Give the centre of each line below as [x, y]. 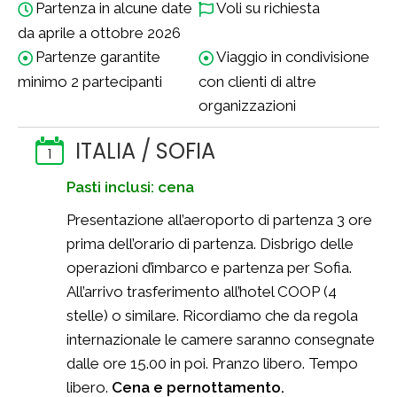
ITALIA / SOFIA [145, 151]
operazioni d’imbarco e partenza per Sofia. [209, 268]
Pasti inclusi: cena [134, 187]
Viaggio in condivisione [292, 56]
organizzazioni [247, 105]
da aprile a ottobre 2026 [99, 32]
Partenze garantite [98, 56]
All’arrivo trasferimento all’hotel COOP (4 [202, 292]
